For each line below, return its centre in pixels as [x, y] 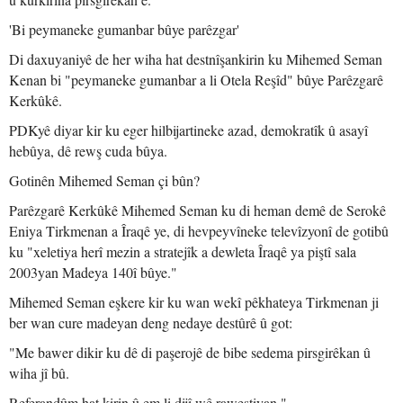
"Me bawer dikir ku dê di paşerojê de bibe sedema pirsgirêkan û [190, 352]
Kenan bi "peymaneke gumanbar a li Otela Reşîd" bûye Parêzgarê [196, 80]
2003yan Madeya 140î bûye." [93, 272]
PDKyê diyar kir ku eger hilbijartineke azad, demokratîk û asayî [188, 130]
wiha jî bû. [39, 373]
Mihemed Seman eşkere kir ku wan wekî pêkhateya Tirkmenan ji [194, 302]
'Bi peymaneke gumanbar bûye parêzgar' [124, 29]
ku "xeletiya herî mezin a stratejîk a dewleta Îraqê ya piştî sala [183, 251]
